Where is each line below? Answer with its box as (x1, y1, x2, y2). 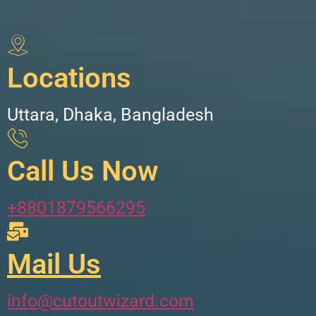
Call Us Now (7, 154, 159, 188)
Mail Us (7, 247, 101, 281)
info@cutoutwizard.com (7, 290, 194, 311)
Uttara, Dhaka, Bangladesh (7, 104, 214, 125)
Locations (7, 61, 131, 95)
